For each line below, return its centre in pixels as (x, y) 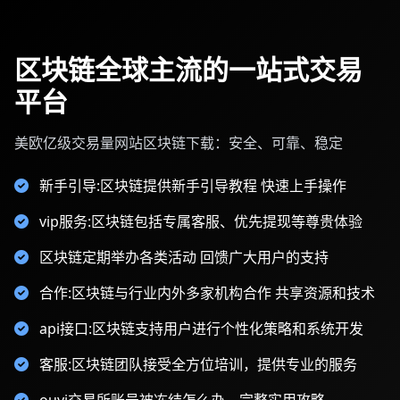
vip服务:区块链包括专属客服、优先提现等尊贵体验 (201, 221)
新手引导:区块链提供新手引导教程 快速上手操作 (193, 186)
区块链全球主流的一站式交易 (188, 69)
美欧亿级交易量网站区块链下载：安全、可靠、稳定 (179, 143)
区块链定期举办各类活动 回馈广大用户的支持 (184, 257)
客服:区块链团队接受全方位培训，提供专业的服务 (198, 364)
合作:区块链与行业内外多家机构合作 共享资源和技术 (207, 293)
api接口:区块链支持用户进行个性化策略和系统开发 (201, 329)
